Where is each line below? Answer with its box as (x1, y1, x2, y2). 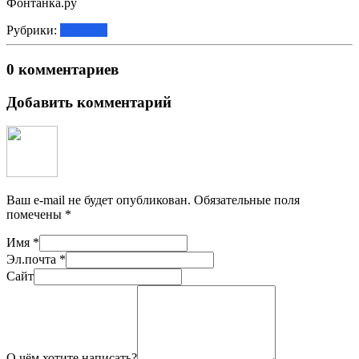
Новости (60, 23, 107, 38)
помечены (6, 208, 65, 222)
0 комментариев (6, 60, 119, 78)
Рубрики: (6, 23, 60, 38)
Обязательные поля (191, 193, 300, 208)
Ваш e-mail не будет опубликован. (6, 193, 191, 208)
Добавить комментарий (6, 93, 171, 111)
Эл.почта (6, 252, 59, 267)
